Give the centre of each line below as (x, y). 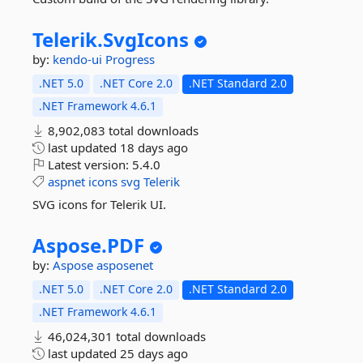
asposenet (125, 265)
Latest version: (88, 164)
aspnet (66, 181)
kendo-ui (79, 59)
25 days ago (154, 353)
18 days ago (154, 147)
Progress (130, 59)
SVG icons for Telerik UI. (99, 204)
